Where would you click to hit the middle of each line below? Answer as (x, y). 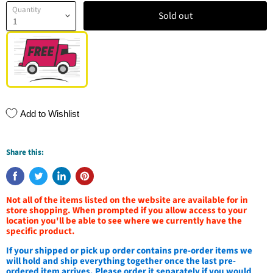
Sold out (175, 16)
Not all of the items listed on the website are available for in (127, 200)
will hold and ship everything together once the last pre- (121, 261)
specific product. (41, 231)
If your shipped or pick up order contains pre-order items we (129, 250)
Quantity (27, 9)
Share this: (25, 152)
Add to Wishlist (50, 114)
